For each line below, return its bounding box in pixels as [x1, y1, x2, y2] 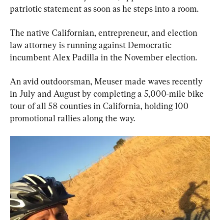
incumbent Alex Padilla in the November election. [10, 52, 197, 62]
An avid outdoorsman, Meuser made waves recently [10, 76, 205, 86]
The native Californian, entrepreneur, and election [10, 27, 199, 38]
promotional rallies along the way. [10, 112, 135, 123]
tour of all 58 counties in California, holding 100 [10, 100, 191, 111]
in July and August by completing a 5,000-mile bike [10, 88, 206, 99]
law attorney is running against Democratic [10, 39, 173, 50]
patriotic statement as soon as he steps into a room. [10, 3, 198, 14]
